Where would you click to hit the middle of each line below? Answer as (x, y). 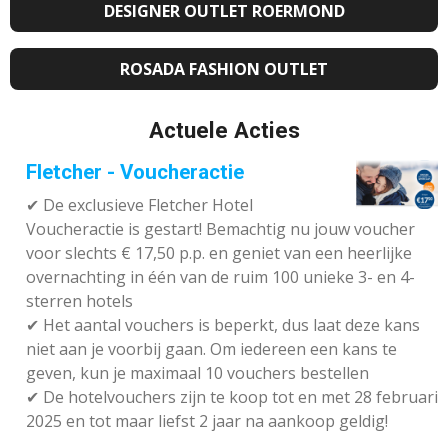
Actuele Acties (224, 130)
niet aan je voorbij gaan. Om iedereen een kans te (211, 349)
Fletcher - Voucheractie (135, 172)
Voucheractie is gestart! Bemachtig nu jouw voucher (220, 229)
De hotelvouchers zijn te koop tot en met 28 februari (238, 397)
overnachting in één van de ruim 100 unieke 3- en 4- (220, 277)
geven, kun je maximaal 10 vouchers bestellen (197, 373)
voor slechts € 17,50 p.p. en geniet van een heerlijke (219, 253)
